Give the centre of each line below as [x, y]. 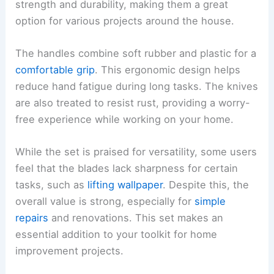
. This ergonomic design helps [168, 70]
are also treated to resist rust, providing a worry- [133, 103]
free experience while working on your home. [125, 120]
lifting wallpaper [125, 185]
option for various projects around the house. [125, 20]
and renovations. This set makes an [136, 218]
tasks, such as [52, 185]
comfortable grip [55, 70]
